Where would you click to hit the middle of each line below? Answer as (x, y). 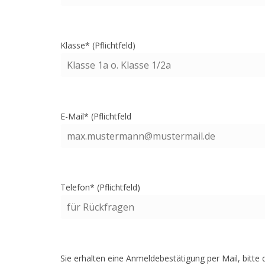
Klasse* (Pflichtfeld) (98, 45)
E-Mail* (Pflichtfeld (96, 116)
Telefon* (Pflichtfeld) (100, 187)
